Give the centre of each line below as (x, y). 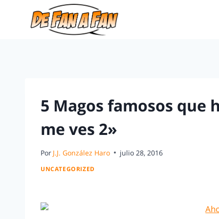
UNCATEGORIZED (68, 169)
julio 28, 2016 (142, 153)
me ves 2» (79, 129)
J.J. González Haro (82, 153)
